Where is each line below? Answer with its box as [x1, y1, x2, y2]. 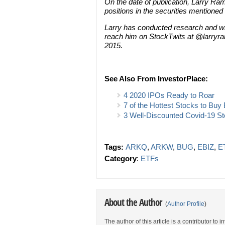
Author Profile [167, 200, 204, 207]
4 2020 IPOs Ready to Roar [124, 91, 214, 99]
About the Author [104, 196, 164, 208]
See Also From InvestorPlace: [104, 74, 208, 83]
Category [104, 154, 137, 163]
